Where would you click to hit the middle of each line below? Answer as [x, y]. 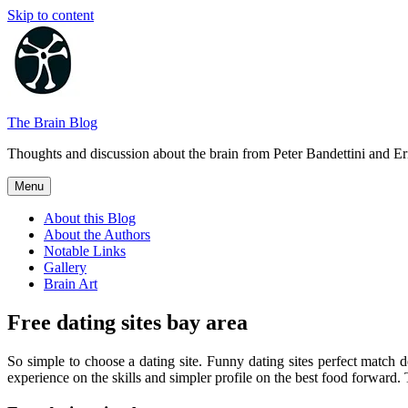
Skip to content [51, 15]
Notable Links [85, 251]
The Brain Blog [52, 122]
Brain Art [71, 284]
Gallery [65, 267]
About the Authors [97, 235]
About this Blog [90, 218]
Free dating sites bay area [127, 322]
